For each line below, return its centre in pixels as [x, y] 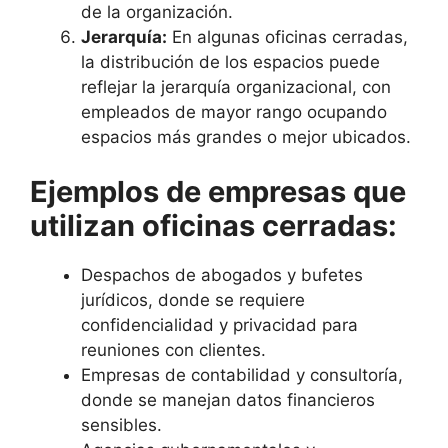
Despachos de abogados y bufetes [222, 275]
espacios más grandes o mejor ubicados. [246, 136]
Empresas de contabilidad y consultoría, [242, 375]
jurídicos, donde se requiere [193, 300]
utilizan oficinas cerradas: [213, 226]
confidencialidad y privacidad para [219, 325]
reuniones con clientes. [173, 350]
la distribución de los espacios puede [230, 61]
